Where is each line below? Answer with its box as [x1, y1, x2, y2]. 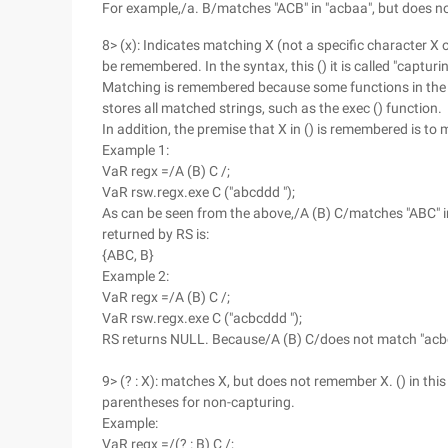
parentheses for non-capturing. [102, 394, 295, 410]
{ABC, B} [102, 247, 154, 263]
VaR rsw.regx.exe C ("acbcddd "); [102, 310, 302, 326]
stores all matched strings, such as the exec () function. [102, 100, 442, 116]
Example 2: [102, 268, 169, 284]
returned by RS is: [102, 226, 209, 242]
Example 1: [102, 142, 169, 158]
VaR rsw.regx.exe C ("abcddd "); [102, 184, 295, 200]
